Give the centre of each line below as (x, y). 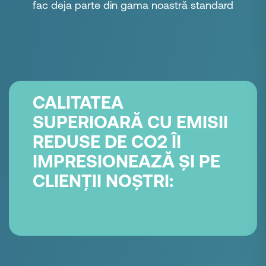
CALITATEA (78, 102)
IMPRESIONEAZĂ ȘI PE (126, 161)
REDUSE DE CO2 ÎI (107, 142)
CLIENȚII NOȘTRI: (103, 181)
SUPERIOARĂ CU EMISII (130, 122)
